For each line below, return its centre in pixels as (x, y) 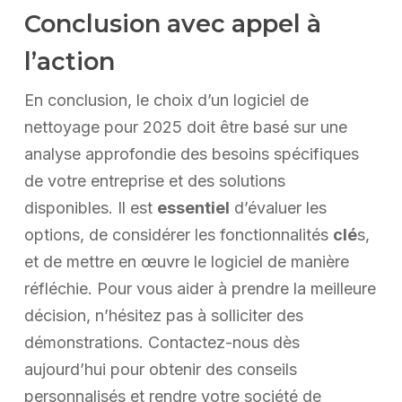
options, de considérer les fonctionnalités (178, 235)
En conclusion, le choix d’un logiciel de (166, 100)
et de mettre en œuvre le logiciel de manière (186, 262)
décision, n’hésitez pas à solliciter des (163, 316)
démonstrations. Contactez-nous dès (162, 343)
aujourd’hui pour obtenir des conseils (160, 370)
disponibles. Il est (90, 208)
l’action (69, 62)
